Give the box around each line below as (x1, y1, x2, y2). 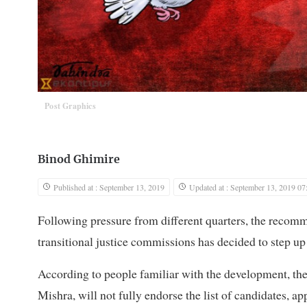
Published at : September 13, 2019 (53, 182, 164, 193)
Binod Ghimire (38, 154, 120, 166)
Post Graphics (45, 100, 96, 112)
